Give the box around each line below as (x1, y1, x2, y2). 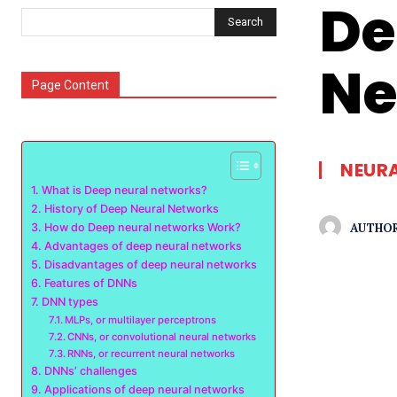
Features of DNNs (43, 276, 137, 290)
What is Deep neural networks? (41, 183, 207, 197)
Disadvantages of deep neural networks (43, 258, 257, 271)
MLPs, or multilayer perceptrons (65, 314, 217, 326)
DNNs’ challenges (43, 364, 137, 378)
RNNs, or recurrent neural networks (67, 347, 236, 360)
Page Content (32, 78, 109, 92)
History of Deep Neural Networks (43, 202, 219, 215)
